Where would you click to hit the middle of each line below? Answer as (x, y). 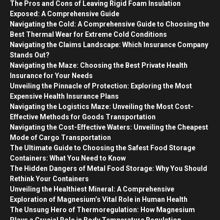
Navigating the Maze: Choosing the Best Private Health (99, 65)
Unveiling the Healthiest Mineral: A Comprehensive (92, 189)
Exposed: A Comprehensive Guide (65, 14)
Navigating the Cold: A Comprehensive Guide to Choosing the (110, 24)
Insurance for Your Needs (51, 75)
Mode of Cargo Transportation (60, 137)
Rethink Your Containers (49, 179)
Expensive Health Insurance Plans (64, 96)
